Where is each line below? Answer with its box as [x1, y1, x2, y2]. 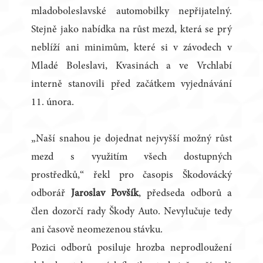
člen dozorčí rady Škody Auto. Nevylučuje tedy [31, 207, 232, 218]
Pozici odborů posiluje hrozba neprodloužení [31, 243, 232, 254]
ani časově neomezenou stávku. [31, 225, 163, 236]
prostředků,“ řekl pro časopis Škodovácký [31, 170, 232, 181]
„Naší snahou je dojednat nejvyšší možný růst [31, 134, 232, 145]
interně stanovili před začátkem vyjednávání [31, 79, 232, 90]
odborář [31, 188, 72, 200]
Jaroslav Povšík [71, 188, 139, 200]
